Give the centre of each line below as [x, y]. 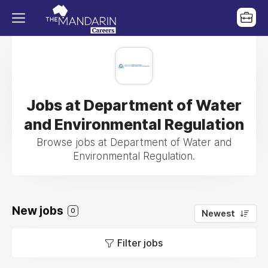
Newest [218, 214]
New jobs [39, 211]
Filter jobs [140, 243]
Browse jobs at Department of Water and [134, 142]
